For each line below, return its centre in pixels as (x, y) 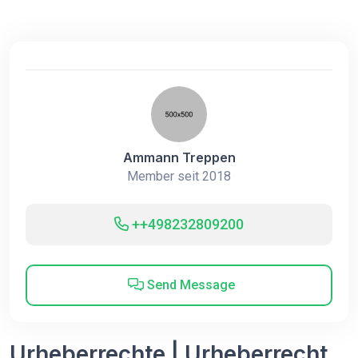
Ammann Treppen (179, 157)
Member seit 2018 (179, 176)
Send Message (189, 285)
